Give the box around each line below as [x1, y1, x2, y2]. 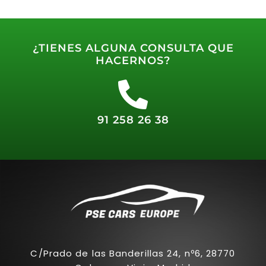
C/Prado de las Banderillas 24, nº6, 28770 [30, 247, 236, 260]
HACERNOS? [96, 53, 170, 67]
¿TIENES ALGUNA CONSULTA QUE [32, 41, 234, 55]
